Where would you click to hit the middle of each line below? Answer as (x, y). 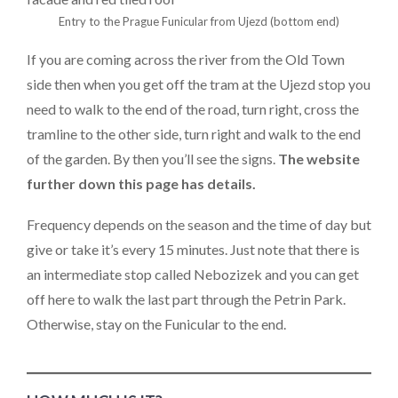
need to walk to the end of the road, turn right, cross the (193, 109)
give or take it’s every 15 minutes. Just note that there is (193, 249)
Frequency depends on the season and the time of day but (199, 224)
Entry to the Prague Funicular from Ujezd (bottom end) (199, 21)
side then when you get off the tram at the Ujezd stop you (199, 84)
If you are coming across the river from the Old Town (186, 60)
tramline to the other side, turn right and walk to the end (194, 134)
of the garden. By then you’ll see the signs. (152, 159)
